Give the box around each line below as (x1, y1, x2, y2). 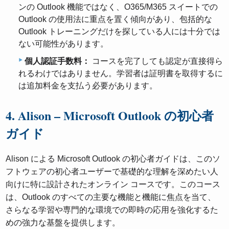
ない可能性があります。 (18, 39, 108, 48)
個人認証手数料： (25, 56, 90, 65)
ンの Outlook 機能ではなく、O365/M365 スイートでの (18, 2, 218, 11)
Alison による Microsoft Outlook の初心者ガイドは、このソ (6, 154, 221, 163)
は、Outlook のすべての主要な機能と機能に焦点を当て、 (6, 192, 216, 201)
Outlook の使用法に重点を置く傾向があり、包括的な (18, 14, 212, 24)
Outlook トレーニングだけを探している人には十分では (18, 27, 220, 36)
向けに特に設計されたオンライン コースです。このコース (6, 179, 221, 189)
